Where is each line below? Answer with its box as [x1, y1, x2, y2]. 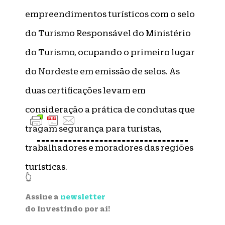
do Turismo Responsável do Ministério [25, 28, 191, 38]
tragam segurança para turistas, [25, 123, 162, 134]
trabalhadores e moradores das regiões [25, 142, 193, 153]
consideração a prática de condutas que [25, 104, 195, 115]
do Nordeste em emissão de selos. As [25, 66, 180, 76]
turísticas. [25, 161, 67, 172]
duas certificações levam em [25, 85, 146, 95]
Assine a [25, 192, 60, 201]
